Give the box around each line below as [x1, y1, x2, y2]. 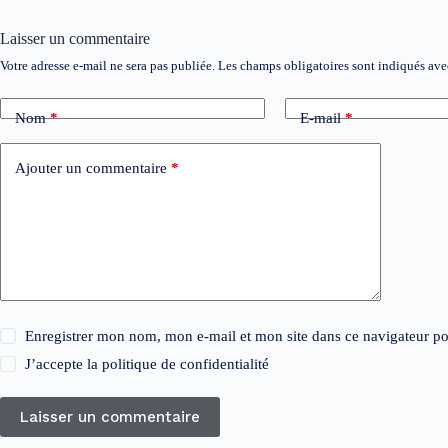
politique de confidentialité [102, 356, 270, 373]
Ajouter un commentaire [15, 159, 167, 176]
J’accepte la [25, 356, 103, 373]
